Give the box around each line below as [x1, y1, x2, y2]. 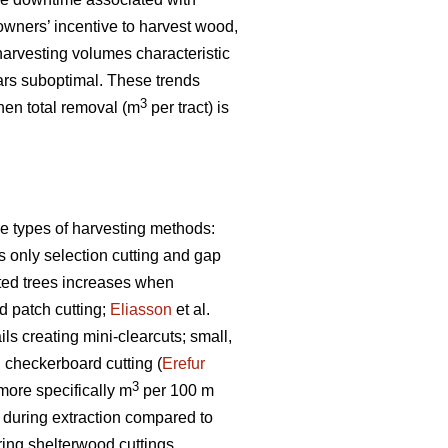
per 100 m [139, 382, 214, 400]
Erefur [162, 355, 205, 373]
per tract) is [147, 99, 229, 117]
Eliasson [110, 301, 172, 319]
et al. [172, 301, 210, 319]
